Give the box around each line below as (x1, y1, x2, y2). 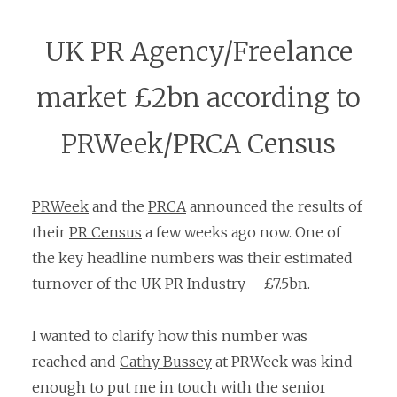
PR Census (69, 222, 142, 241)
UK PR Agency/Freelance (44, 35, 353, 69)
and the (89, 197, 148, 215)
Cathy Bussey (120, 352, 212, 370)
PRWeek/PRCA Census (61, 128, 336, 161)
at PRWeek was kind (212, 352, 353, 370)
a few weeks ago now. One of (142, 222, 341, 241)
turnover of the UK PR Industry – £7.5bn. (32, 274, 310, 292)
